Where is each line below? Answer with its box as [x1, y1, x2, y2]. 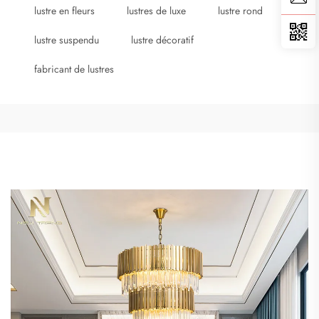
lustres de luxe [127, 4, 186, 19]
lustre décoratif [131, 33, 194, 48]
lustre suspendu [34, 33, 99, 48]
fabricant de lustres [34, 62, 114, 77]
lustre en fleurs [34, 4, 95, 19]
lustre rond [218, 4, 263, 19]
